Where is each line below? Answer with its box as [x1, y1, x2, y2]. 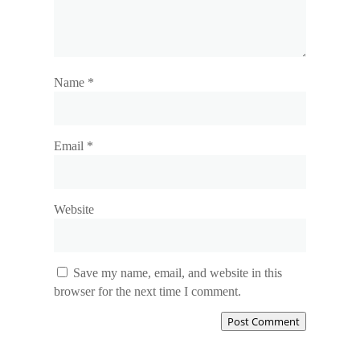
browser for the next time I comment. [54, 284, 242, 298]
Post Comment [227, 313, 300, 329]
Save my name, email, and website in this [73, 265, 283, 280]
